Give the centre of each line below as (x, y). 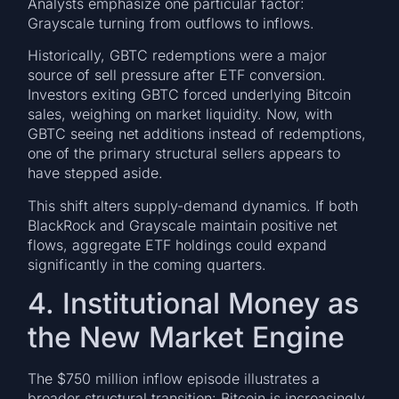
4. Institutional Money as (194, 303)
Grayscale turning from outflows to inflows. (171, 23)
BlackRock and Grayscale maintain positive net (183, 225)
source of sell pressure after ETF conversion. (177, 75)
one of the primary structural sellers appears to (184, 154)
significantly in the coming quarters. (147, 264)
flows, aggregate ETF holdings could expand (178, 244)
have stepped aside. (96, 173)
